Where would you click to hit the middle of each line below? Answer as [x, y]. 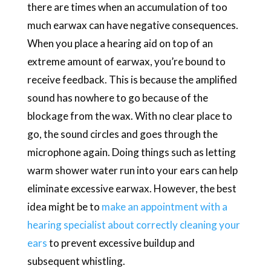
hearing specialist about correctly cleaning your [133, 224]
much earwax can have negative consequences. [132, 25]
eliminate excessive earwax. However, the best [132, 188]
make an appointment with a [164, 206]
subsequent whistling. [76, 261]
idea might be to [64, 206]
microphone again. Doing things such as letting [131, 152]
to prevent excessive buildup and [121, 243]
